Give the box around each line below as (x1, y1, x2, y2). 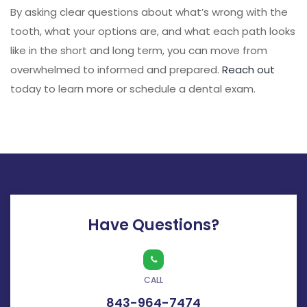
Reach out (222, 62, 275, 77)
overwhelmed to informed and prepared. (10, 62, 222, 77)
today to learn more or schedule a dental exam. (10, 81, 256, 96)
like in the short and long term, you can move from (10, 42, 267, 58)
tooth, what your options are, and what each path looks (10, 23, 295, 38)
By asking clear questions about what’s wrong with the (10, 4, 288, 19)
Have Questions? (88, 214, 219, 236)
